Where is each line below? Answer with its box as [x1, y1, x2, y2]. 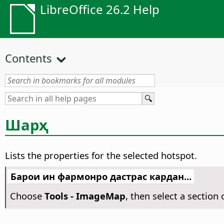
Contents [5, 50, 52, 65]
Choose [9, 189, 44, 202]
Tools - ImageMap [44, 189, 125, 202]
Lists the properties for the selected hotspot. [5, 149, 197, 162]
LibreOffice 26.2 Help [40, 1, 159, 17]
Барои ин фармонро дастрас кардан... [10, 170, 191, 183]
